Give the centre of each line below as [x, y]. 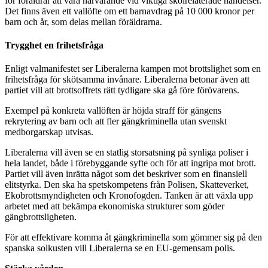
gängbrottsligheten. [41, 217]
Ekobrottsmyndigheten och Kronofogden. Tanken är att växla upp [129, 196]
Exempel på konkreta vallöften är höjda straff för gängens [113, 111]
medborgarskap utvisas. [49, 132]
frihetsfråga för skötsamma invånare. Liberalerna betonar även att [127, 80]
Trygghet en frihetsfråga [54, 45]
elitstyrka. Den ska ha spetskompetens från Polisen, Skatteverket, [127, 185]
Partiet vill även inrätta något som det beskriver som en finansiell [126, 174]
